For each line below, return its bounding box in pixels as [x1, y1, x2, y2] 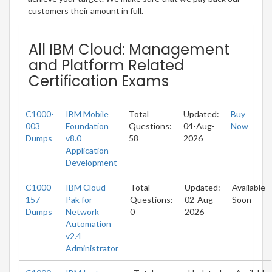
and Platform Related [29, 55, 184, 75]
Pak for [66, 194, 92, 205]
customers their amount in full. [28, 5, 143, 16]
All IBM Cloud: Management [29, 39, 229, 59]
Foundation [66, 120, 109, 131]
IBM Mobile [66, 108, 109, 119]
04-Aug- [183, 120, 215, 131]
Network [66, 206, 99, 217]
